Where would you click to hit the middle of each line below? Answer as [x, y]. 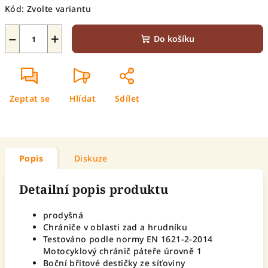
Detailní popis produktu [94, 189]
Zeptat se [30, 98]
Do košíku [174, 39]
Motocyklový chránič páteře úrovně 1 [122, 251]
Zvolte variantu [59, 9]
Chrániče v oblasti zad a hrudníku [115, 227]
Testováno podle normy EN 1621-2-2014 [128, 239]
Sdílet [127, 98]
